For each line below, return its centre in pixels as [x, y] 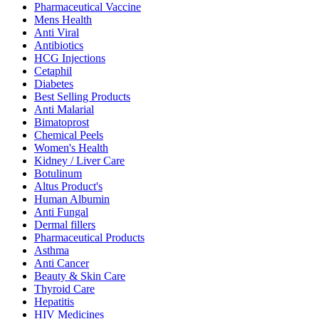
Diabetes [54, 84]
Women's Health [71, 148]
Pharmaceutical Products [89, 238]
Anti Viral [57, 33]
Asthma [52, 251]
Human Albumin [72, 199]
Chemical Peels [69, 135]
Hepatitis [54, 302]
